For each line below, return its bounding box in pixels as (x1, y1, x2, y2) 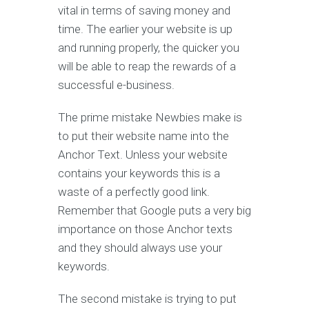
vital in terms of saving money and (58, 3, 230, 17)
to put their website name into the (58, 129, 229, 143)
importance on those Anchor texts (58, 222, 232, 236)
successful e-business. (58, 78, 175, 92)
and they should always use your (58, 241, 222, 255)
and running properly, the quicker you (58, 41, 239, 54)
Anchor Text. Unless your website (58, 148, 228, 161)
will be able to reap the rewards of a (58, 59, 236, 73)
